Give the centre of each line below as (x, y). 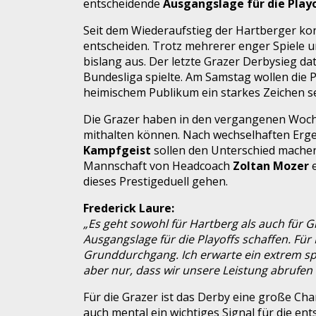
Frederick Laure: (129, 208)
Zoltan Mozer (271, 165)
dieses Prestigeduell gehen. (156, 181)
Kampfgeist (117, 150)
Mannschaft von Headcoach (158, 165)
